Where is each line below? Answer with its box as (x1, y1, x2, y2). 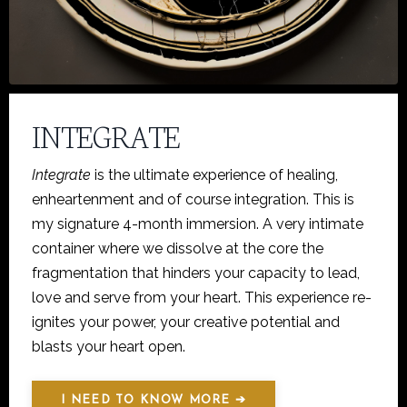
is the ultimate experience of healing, (91, 166, 338, 184)
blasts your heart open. (32, 338, 185, 356)
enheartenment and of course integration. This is (32, 191, 354, 209)
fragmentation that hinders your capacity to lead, (32, 264, 360, 283)
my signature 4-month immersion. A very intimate (32, 215, 363, 233)
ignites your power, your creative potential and (32, 313, 340, 332)
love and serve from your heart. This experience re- (32, 289, 372, 307)
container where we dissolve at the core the (32, 240, 323, 258)
